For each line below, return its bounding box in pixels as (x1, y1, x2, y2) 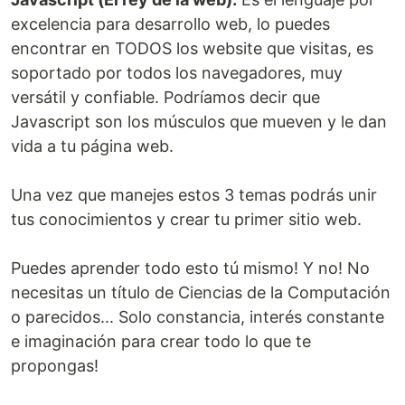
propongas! (11, 356, 99, 375)
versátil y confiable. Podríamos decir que (11, 88, 320, 107)
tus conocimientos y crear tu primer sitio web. (11, 210, 362, 229)
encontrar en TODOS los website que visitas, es (11, 39, 373, 58)
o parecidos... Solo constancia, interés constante (11, 307, 384, 326)
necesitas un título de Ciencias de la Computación (11, 283, 391, 302)
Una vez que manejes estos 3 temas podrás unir (11, 185, 377, 204)
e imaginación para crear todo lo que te (11, 332, 311, 351)
